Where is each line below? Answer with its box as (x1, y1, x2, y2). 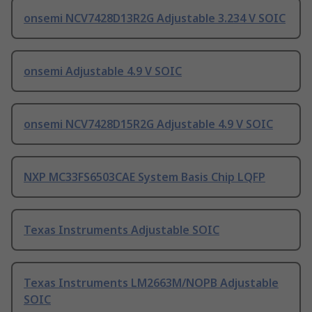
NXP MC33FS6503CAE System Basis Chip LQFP (24, 169, 265, 185)
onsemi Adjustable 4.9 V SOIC (24, 63, 182, 79)
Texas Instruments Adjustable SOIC (24, 222, 219, 238)
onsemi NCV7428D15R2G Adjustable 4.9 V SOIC (24, 116, 273, 132)
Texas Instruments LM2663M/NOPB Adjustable (24, 275, 279, 291)
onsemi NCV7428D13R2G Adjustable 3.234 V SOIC (24, 10, 286, 26)
